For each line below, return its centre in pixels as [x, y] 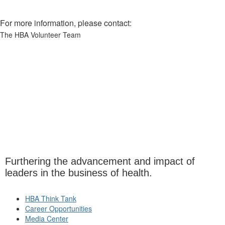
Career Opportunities [59, 209]
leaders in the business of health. [79, 173]
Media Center [47, 219]
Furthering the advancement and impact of [100, 161]
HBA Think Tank [51, 199]
